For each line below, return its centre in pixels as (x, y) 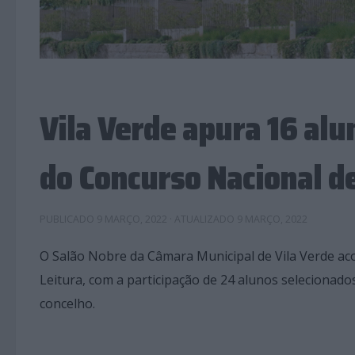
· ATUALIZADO (202, 219)
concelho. (69, 303)
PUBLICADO (68, 219)
